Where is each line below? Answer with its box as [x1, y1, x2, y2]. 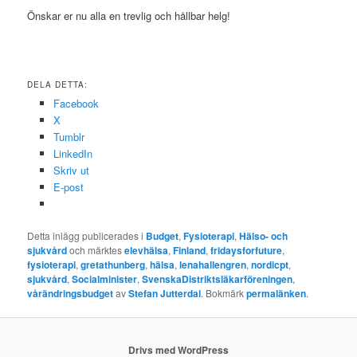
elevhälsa [124, 243, 169, 258]
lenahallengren [179, 257, 247, 273]
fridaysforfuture [210, 243, 283, 258]
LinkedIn [53, 145, 92, 161]
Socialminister [72, 272, 138, 287]
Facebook [53, 95, 99, 111]
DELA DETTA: [27, 78, 88, 90]
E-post [53, 178, 84, 194]
